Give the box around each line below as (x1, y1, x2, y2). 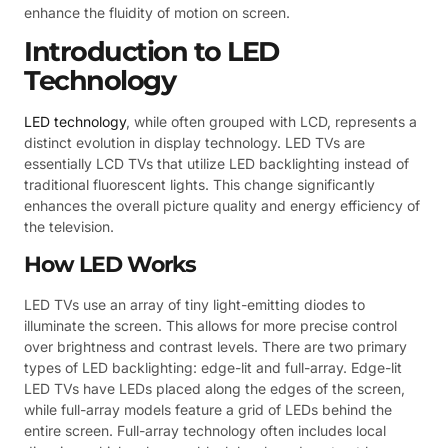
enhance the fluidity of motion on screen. (24, 3, 290, 21)
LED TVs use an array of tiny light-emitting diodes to (24, 295, 365, 313)
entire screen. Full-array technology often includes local (24, 421, 386, 439)
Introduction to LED (24, 35, 279, 69)
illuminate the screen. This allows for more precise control (24, 316, 397, 334)
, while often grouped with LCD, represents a (126, 113, 417, 131)
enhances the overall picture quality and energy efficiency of (24, 197, 420, 215)
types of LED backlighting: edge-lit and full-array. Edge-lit (24, 358, 402, 376)
